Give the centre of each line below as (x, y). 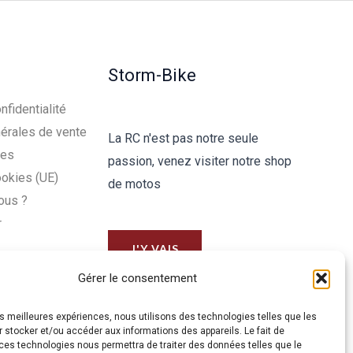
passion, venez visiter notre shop (199, 161)
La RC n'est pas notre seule (183, 138)
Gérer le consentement (138, 278)
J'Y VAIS (154, 249)
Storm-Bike (152, 75)
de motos (134, 184)
